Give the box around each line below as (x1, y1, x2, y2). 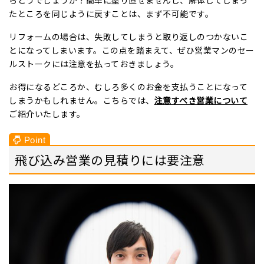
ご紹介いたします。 (9, 107, 85, 120)
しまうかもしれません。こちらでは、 (9, 94, 154, 106)
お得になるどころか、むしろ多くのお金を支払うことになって (9, 80, 247, 93)
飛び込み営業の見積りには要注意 (15, 150, 205, 169)
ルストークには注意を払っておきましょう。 (9, 57, 179, 70)
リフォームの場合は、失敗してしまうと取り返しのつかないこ (9, 30, 248, 42)
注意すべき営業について (154, 94, 247, 106)
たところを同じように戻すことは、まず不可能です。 (9, 7, 213, 19)
